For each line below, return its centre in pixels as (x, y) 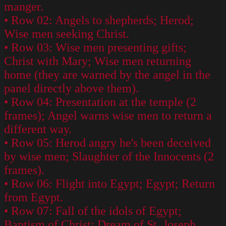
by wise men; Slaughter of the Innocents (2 (109, 156)
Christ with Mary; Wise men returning (98, 61)
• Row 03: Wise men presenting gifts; (95, 47)
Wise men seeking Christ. (67, 34)
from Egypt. (34, 197)
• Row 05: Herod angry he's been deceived (107, 143)
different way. (38, 129)
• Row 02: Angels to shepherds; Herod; (99, 20)
